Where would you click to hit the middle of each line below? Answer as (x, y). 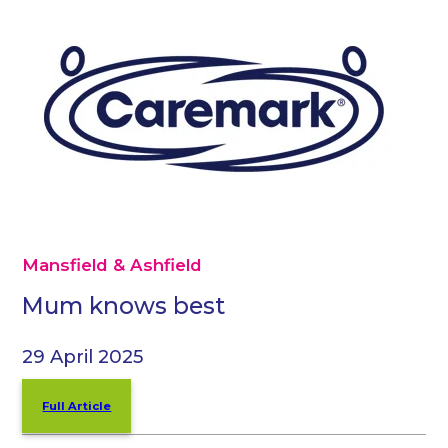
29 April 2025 (83, 356)
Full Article (77, 405)
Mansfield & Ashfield (112, 265)
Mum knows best (124, 306)
